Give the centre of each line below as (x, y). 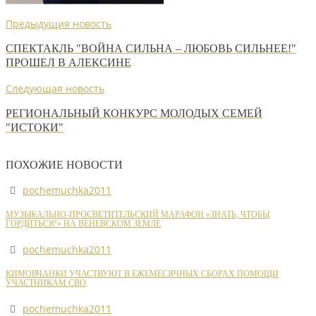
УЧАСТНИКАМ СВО (46, 284)
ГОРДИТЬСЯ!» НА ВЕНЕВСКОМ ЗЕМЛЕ (83, 224)
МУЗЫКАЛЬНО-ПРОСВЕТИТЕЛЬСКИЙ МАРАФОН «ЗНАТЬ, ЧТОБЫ (138, 215)
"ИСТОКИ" (35, 127)
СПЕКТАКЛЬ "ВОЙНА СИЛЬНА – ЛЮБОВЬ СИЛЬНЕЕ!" (151, 49)
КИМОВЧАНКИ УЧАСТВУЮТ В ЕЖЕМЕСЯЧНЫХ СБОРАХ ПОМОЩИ (142, 274)
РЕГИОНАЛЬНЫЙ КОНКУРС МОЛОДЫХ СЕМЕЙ (134, 113)
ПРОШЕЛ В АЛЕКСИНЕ (68, 63)
